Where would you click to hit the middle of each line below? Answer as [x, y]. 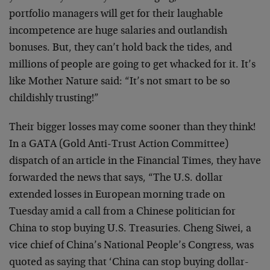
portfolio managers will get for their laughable [116, 14]
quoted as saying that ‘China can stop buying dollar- [129, 263]
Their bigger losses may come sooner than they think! [132, 128]
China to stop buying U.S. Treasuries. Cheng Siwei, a [130, 229]
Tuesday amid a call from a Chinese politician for [122, 212]
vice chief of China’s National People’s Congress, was [131, 246]
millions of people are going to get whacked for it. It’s [132, 65]
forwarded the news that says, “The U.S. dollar [116, 178]
